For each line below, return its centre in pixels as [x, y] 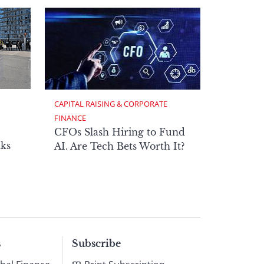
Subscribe [96, 244]
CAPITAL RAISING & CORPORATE [112, 104]
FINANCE [70, 118]
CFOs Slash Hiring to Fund [120, 132]
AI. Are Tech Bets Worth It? [119, 146]
